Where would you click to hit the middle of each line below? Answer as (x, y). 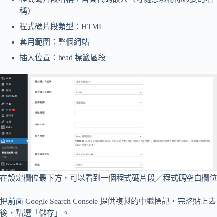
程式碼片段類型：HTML (62, 26)
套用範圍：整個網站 (54, 42)
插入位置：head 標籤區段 (62, 57)
